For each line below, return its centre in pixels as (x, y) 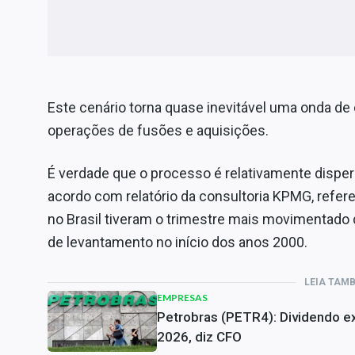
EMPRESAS (182, 298)
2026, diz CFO (199, 337)
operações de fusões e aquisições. (158, 130)
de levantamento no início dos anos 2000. (177, 242)
